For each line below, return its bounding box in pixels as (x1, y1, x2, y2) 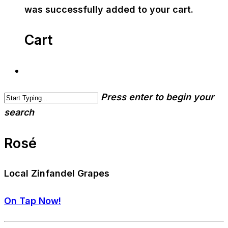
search (4, 107, 34, 118)
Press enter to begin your (101, 92, 214, 103)
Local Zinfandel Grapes (4, 168, 109, 179)
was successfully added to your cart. (24, 4, 193, 15)
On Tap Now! (4, 195, 61, 206)
